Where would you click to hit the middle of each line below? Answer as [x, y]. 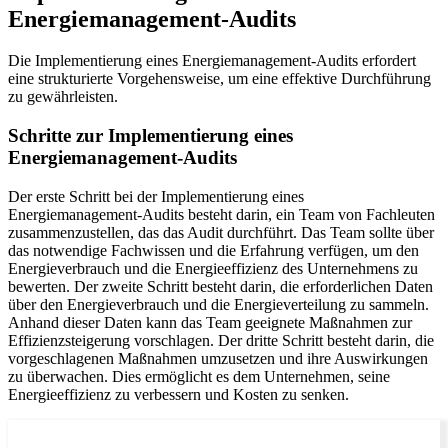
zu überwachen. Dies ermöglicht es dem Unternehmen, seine [199, 376]
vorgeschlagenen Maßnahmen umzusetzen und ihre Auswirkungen [218, 358]
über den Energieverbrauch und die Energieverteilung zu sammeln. [218, 304]
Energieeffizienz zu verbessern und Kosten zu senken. [178, 394]
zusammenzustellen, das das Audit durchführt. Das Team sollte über [221, 232]
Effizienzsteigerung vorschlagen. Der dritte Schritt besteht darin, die [221, 340]
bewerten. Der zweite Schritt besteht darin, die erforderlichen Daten [220, 286]
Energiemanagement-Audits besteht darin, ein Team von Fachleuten [221, 214]
